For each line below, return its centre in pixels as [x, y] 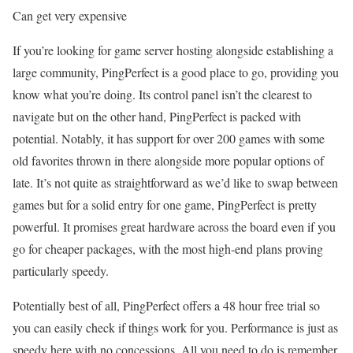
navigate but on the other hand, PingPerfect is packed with [157, 116]
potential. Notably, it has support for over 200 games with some [169, 138]
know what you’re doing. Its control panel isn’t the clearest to [162, 94]
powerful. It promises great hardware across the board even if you [174, 227]
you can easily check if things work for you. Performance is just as [175, 327]
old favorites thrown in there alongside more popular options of [168, 160]
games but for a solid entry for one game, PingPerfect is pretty [165, 204]
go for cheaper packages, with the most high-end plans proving [168, 249]
